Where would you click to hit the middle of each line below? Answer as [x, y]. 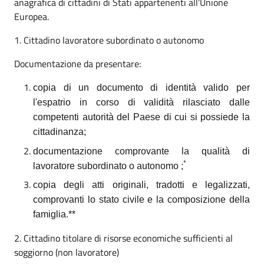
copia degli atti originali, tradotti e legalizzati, [141, 185]
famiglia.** [54, 214]
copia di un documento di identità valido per [141, 88]
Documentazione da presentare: [77, 64]
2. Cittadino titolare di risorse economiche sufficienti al [123, 238]
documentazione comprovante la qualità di [141, 151]
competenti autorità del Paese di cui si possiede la [141, 117]
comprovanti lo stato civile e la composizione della [141, 200]
